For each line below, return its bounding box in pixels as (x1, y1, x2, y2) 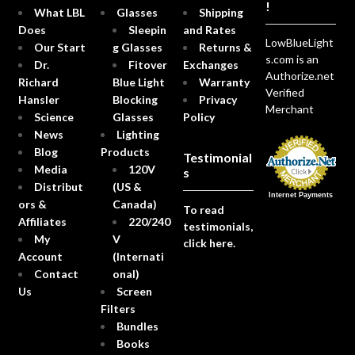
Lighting (116, 128, 159, 142)
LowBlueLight (265, 36, 334, 50)
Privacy (198, 93, 237, 107)
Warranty (198, 75, 250, 90)
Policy (182, 110, 215, 124)
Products (100, 145, 150, 159)
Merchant (265, 102, 314, 116)
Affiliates (17, 215, 67, 229)
